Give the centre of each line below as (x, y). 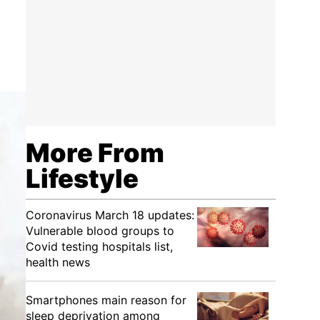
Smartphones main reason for (106, 300)
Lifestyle (82, 179)
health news (58, 262)
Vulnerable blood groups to (100, 231)
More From (95, 153)
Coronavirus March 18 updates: (110, 215)
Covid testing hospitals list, (99, 246)
